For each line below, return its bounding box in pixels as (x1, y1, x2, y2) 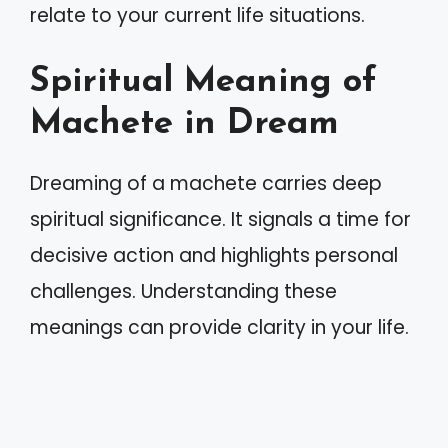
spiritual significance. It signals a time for (30, 206, 411, 233)
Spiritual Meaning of (30, 65, 377, 100)
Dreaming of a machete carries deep (30, 170, 382, 197)
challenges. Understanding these (30, 278, 337, 305)
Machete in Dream (30, 107, 339, 142)
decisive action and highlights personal (30, 242, 398, 269)
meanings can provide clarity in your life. (30, 314, 409, 341)
